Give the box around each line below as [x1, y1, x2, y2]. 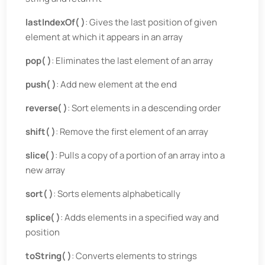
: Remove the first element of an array [56, 125, 209, 138]
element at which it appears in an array [25, 31, 183, 43]
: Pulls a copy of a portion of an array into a [55, 149, 225, 161]
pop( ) [25, 54, 52, 67]
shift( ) [25, 125, 56, 138]
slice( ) [25, 149, 56, 161]
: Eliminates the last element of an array [51, 54, 214, 67]
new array [25, 164, 66, 176]
